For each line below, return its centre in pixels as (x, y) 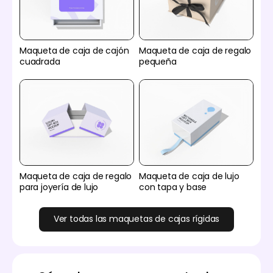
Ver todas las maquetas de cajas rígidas (136, 219)
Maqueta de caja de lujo (189, 176)
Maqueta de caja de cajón (74, 51)
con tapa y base (173, 187)
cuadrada (40, 62)
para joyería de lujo (59, 187)
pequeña (158, 62)
